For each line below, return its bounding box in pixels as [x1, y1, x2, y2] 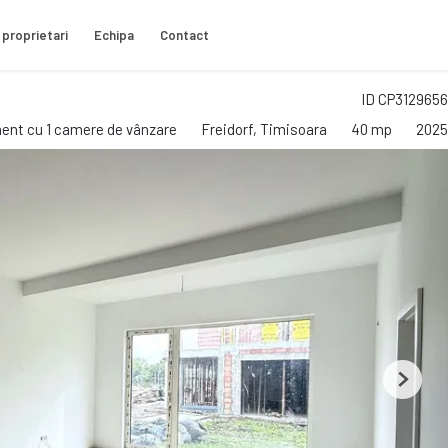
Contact [160, 26, 209, 43]
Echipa [94, 26, 134, 43]
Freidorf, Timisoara [201, 120, 327, 138]
